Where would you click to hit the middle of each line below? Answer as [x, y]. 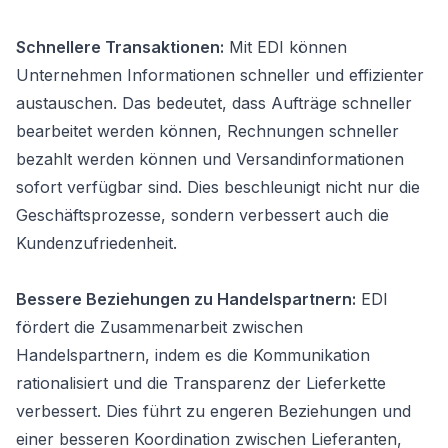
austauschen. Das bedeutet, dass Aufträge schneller [214, 103]
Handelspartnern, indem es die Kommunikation [193, 355]
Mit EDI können [285, 47]
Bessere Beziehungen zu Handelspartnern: [186, 299]
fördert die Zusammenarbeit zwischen [159, 327]
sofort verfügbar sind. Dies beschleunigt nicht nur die [218, 187]
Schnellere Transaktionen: [120, 47]
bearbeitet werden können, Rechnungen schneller [207, 131]
